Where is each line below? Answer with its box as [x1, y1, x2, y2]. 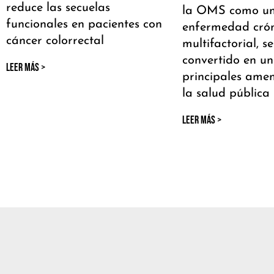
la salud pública [182, 87, 270, 100]
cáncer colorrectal [6, 34, 104, 47]
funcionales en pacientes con [6, 18, 162, 31]
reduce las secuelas [6, 1, 110, 14]
